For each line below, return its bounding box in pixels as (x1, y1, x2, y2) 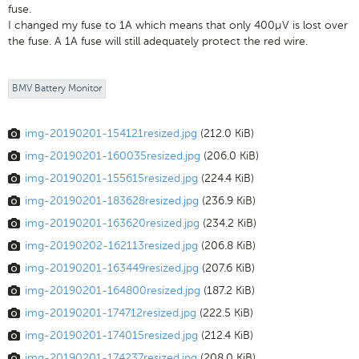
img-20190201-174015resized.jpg (25, 328, 198, 342)
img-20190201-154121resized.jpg (25, 126, 197, 140)
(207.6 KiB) (202, 260, 255, 275)
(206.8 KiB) (201, 238, 256, 252)
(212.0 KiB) (200, 126, 254, 140)
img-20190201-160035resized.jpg (25, 148, 200, 163)
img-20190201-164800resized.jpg (25, 283, 200, 297)
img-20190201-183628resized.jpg (25, 193, 199, 208)
